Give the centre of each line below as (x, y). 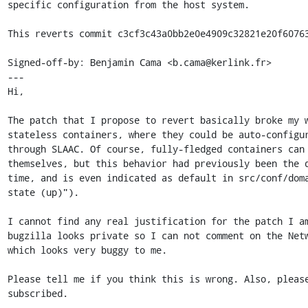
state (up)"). (43, 192)
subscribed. (37, 293)
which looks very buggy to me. (87, 250)
